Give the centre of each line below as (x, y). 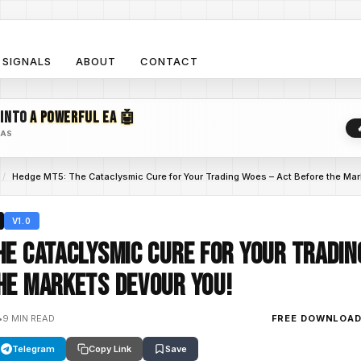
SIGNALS (27, 61)
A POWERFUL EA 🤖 (83, 118)
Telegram (33, 349)
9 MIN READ (29, 318)
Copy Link (110, 349)
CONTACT (170, 61)
